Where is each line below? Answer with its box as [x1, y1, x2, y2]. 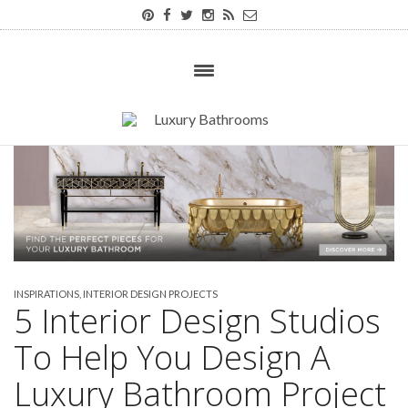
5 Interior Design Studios [14, 298, 381, 343]
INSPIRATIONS [14, 287, 79, 300]
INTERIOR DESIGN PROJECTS [83, 287, 218, 300]
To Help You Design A [14, 334, 331, 380]
